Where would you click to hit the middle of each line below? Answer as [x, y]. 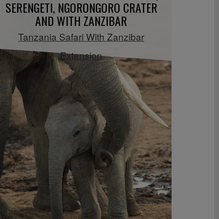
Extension [81, 55]
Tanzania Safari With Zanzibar [81, 36]
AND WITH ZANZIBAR [81, 20]
